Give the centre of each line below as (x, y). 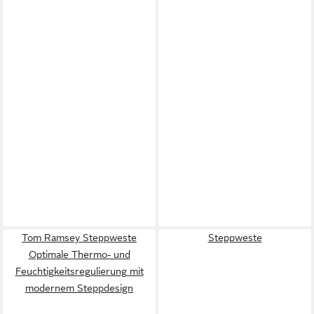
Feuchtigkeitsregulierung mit (79, 271)
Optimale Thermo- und (79, 254)
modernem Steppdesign (79, 288)
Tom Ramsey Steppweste (79, 237)
